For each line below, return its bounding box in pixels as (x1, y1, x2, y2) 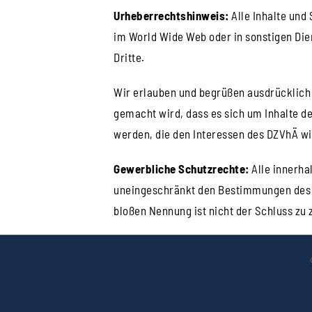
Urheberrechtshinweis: (114, 8, 229, 22)
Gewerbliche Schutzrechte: (114, 161, 249, 175)
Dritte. (114, 49, 145, 64)
